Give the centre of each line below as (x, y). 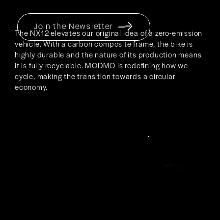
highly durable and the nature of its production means (108, 54)
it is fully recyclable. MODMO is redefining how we (101, 65)
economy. (31, 87)
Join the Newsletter (73, 25)
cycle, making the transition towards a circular (95, 76)
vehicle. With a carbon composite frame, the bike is (104, 43)
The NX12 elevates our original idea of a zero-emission (109, 33)
